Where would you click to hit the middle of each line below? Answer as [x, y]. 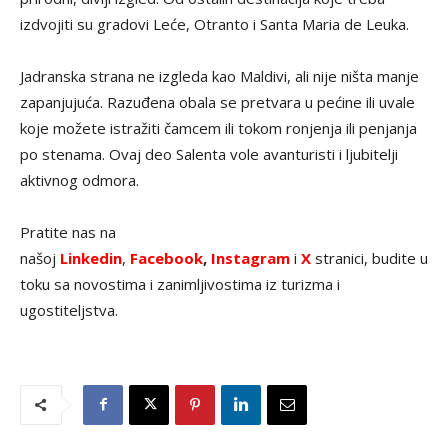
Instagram [252, 257]
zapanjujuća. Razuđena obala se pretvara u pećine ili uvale [217, 101]
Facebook [166, 257]
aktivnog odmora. [79, 179]
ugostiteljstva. [69, 309]
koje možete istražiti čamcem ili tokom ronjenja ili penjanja [218, 127]
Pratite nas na [68, 231]
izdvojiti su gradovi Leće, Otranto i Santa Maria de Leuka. [214, 23]
